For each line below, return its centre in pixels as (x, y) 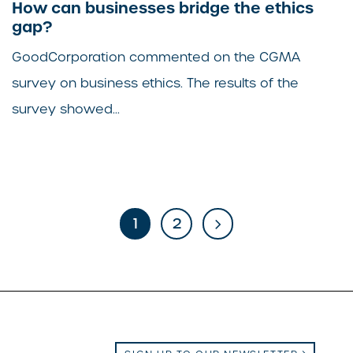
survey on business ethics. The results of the (155, 84)
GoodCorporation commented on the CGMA (156, 58)
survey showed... (66, 110)
